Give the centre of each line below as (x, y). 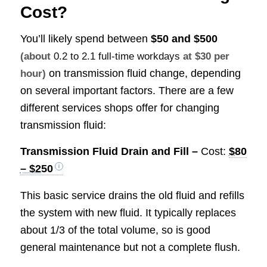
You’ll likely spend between (85, 39)
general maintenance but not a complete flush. (130, 247)
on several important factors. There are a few (127, 91)
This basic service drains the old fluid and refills (132, 195)
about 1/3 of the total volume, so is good (115, 230)
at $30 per (204, 57)
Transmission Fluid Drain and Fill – (110, 152)
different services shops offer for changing (119, 108)
